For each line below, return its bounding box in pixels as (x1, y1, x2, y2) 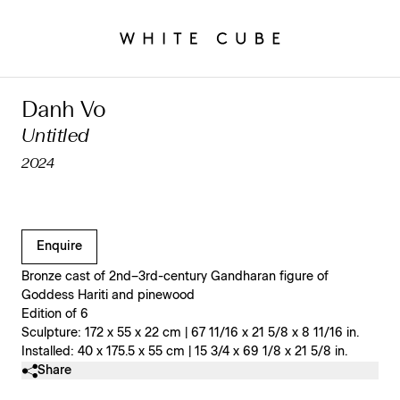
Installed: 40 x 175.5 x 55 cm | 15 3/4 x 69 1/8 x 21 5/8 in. (21, 346, 347, 358)
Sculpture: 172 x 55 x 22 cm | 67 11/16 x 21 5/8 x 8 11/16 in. (21, 327, 359, 339)
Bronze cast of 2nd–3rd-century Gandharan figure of (21, 271, 329, 283)
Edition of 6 (21, 308, 88, 321)
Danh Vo (21, 100, 106, 122)
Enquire (37, 240, 82, 253)
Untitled (21, 127, 89, 146)
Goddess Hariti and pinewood (21, 289, 195, 302)
